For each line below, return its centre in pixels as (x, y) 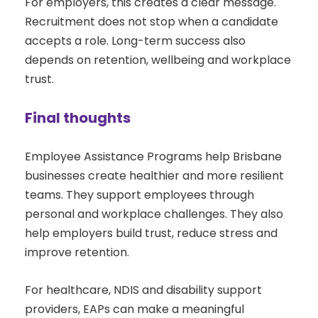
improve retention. (77, 253)
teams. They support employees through (139, 195)
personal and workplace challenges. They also (154, 214)
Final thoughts (78, 118)
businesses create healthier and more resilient (154, 176)
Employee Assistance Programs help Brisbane (153, 157)
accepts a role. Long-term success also (135, 41)
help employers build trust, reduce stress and (151, 234)
